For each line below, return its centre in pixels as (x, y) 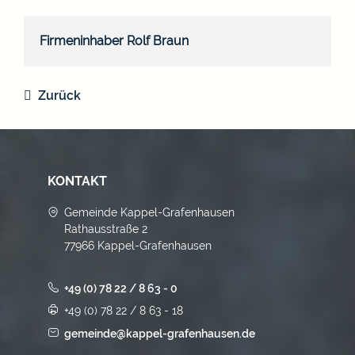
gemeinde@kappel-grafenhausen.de (160, 333)
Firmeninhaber (82, 40)
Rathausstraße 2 (106, 229)
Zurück (59, 95)
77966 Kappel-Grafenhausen (138, 245)
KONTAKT (77, 181)
